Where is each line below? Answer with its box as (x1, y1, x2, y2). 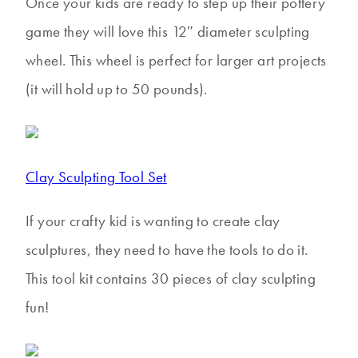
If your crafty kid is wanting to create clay (26, 211, 280, 232)
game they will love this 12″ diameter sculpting (26, 22, 310, 42)
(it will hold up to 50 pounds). (26, 79, 208, 100)
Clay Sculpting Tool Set (26, 167, 167, 188)
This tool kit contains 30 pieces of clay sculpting (26, 268, 316, 289)
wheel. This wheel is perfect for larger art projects (26, 50, 327, 71)
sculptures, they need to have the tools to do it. (26, 240, 308, 261)
